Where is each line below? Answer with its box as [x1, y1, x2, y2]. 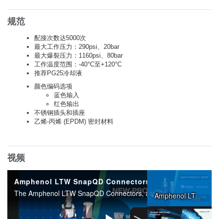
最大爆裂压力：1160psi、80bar [34, 51, 123, 59]
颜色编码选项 [34, 82, 72, 90]
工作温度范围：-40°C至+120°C [34, 60, 122, 68]
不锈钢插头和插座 [34, 109, 85, 116]
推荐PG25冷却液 [34, 69, 82, 77]
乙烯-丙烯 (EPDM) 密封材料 [34, 117, 113, 125]
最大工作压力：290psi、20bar [34, 43, 119, 50]
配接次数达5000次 [34, 34, 86, 42]
